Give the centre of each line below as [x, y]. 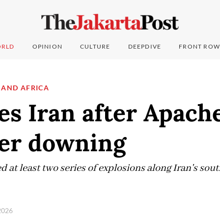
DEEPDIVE [145, 47]
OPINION [47, 47]
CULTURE [95, 47]
